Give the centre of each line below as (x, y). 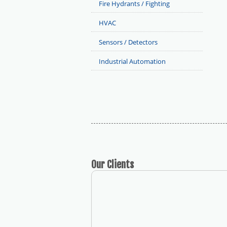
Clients (120, 164)
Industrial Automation (132, 61)
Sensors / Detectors (128, 42)
